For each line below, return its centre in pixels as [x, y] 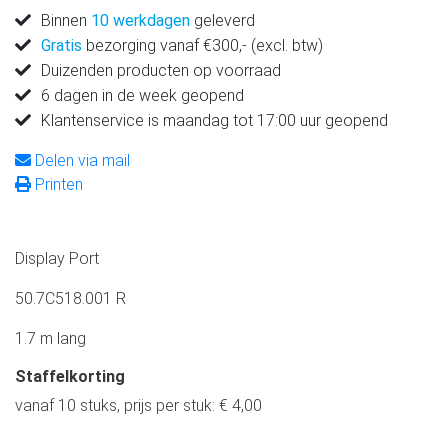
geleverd [222, 21]
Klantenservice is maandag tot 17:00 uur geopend [214, 121]
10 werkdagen [140, 21]
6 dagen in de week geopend [142, 96]
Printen [57, 185]
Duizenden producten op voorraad [161, 71]
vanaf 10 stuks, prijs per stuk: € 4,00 [138, 406]
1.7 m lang [50, 339]
